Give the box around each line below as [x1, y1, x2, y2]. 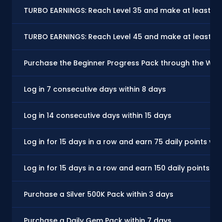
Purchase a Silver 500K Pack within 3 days [24, 189, 173, 200]
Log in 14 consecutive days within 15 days [24, 111, 171, 121]
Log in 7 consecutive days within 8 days [24, 84, 166, 95]
